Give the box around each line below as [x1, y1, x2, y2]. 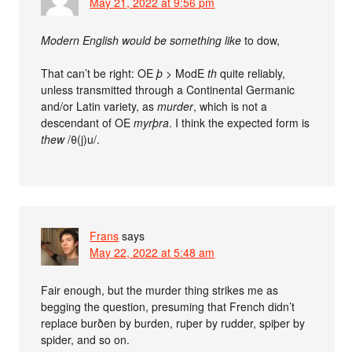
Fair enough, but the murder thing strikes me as [41, 282, 279, 298]
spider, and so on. [41, 332, 130, 347]
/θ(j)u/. [64, 131, 101, 147]
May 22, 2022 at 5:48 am [90, 244, 215, 260]
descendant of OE [41, 115, 134, 130]
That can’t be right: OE [41, 65, 157, 81]
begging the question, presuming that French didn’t [41, 299, 295, 314]
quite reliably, [217, 65, 286, 81]
